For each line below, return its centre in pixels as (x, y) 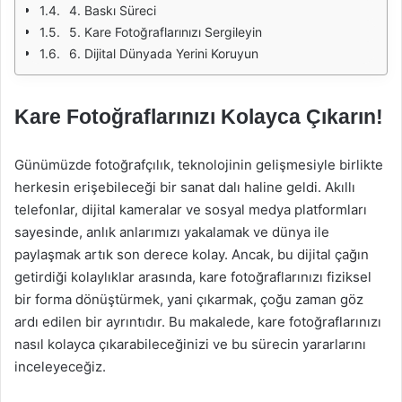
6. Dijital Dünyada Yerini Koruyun (164, 53)
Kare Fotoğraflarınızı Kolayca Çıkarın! (199, 117)
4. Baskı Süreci (113, 10)
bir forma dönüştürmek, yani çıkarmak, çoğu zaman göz (189, 299)
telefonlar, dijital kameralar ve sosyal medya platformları (191, 210)
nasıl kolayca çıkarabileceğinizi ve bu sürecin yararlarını (190, 344)
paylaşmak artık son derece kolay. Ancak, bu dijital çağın (192, 254)
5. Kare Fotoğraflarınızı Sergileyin (166, 32)
